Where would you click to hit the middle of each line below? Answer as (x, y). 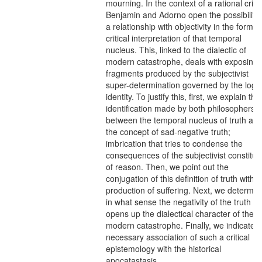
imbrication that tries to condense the (174, 143)
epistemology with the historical (163, 249)
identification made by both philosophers (180, 108)
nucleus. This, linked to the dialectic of (176, 50)
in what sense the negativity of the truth (178, 202)
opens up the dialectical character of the (180, 213)
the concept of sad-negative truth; (168, 132)
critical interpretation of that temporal (174, 38)
